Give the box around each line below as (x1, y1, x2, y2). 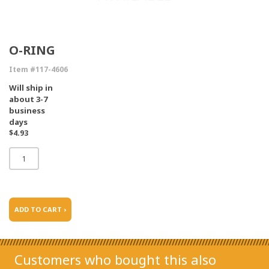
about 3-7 (9, 94, 47, 104)
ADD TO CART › (14, 205, 66, 214)
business (9, 105, 45, 116)
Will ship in (9, 82, 53, 93)
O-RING (9, 42, 55, 58)
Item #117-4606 (9, 64, 68, 74)
